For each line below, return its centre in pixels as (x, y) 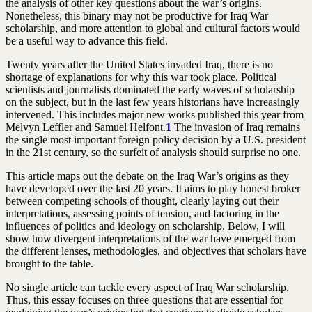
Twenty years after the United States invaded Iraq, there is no (139, 64)
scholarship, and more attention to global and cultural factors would (153, 28)
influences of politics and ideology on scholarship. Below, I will (145, 226)
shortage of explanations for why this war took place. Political (141, 77)
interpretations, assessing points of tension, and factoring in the (142, 213)
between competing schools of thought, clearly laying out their (142, 201)
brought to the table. (49, 263)
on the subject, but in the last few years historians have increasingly (153, 102)
